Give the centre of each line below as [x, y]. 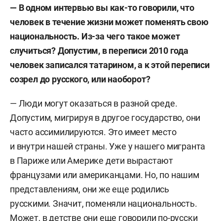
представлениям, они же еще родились [90, 189]
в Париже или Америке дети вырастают [92, 161]
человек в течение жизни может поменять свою [109, 22]
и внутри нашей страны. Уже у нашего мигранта [108, 146]
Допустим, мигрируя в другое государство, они [105, 118]
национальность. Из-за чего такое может [95, 36]
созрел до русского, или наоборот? [80, 79]
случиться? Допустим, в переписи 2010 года [99, 51]
